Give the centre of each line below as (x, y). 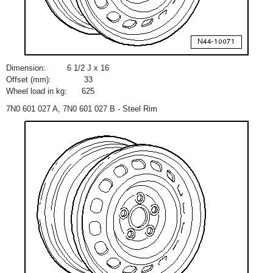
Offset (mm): (29, 80)
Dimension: (26, 68)
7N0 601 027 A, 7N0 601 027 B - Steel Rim (82, 109)
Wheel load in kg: (37, 91)
